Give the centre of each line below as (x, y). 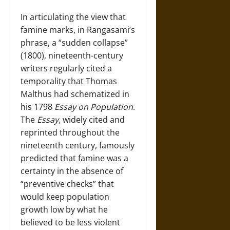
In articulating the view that (73, 17)
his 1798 (37, 107)
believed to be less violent (70, 222)
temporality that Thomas (69, 81)
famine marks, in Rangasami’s (78, 30)
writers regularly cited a (66, 68)
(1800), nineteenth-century (72, 55)
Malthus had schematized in (75, 94)
